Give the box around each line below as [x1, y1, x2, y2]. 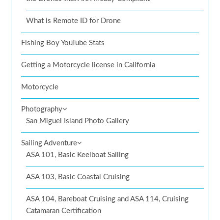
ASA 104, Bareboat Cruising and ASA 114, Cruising [26, 195, 189, 203]
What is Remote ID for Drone [26, 17, 121, 25]
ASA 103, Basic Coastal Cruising [26, 173, 130, 181]
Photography [21, 106, 63, 113]
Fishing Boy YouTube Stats [21, 39, 105, 47]
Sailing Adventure [21, 139, 78, 147]
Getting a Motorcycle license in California [21, 61, 156, 69]
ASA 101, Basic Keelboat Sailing [26, 151, 129, 159]
